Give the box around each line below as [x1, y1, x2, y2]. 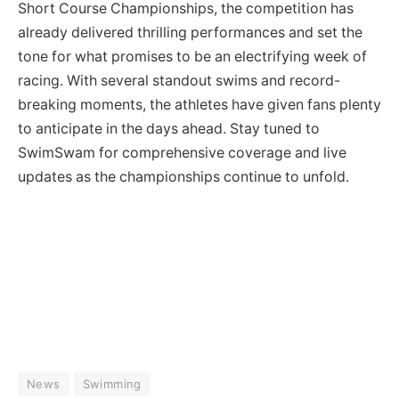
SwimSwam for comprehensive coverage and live [18, 144, 346, 162]
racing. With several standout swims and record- [18, 72, 340, 90]
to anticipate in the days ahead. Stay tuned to [18, 120, 320, 138]
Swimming [82, 377, 142, 392]
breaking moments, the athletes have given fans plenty [18, 96, 381, 114]
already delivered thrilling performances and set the [18, 24, 362, 42]
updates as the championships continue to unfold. [18, 168, 349, 186]
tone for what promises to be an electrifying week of [18, 48, 367, 66]
